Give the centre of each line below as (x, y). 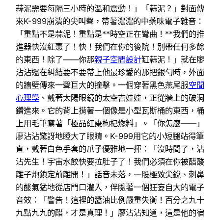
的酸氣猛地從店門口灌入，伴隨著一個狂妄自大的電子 (110, 187)
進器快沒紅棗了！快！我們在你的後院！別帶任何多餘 (110, 46)
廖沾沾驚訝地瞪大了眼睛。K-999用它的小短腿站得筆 (110, 136)
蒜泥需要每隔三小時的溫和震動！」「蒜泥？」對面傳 (110, 8)
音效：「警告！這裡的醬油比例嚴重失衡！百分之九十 (110, 200)
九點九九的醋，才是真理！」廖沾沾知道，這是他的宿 (110, 212)
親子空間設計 (118, 59)
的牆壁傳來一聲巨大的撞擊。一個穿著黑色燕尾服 (102, 85)
